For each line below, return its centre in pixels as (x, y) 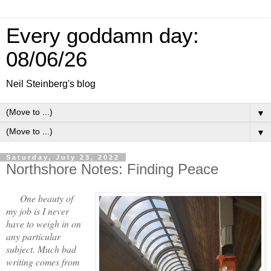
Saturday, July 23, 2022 (63, 157)
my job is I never (38, 211)
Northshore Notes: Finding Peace (112, 169)
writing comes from (43, 261)
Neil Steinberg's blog (51, 84)
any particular (33, 236)
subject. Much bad (41, 249)
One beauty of (40, 198)
